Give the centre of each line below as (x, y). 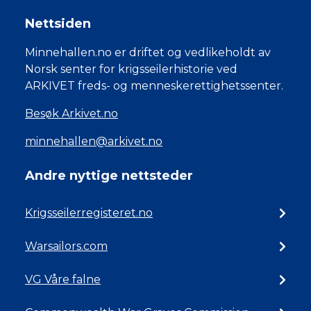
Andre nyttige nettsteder (109, 176)
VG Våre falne (63, 280)
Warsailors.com (66, 246)
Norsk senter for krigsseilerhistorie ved (131, 69)
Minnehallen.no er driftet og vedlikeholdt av (148, 53)
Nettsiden (58, 24)
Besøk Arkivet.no (72, 114)
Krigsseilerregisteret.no (89, 213)
